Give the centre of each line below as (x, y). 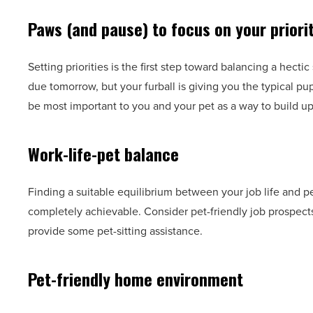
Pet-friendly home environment (136, 279)
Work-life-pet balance (103, 154)
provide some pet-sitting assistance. (115, 231)
